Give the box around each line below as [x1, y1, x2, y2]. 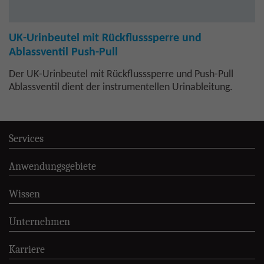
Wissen [9, 187, 40, 200]
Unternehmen [9, 215, 70, 228]
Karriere [9, 243, 45, 256]
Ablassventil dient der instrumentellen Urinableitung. [9, 82, 233, 93]
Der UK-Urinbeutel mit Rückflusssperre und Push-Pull [9, 69, 233, 80]
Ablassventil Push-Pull [9, 47, 118, 58]
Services [9, 132, 44, 145]
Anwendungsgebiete [9, 160, 96, 173]
